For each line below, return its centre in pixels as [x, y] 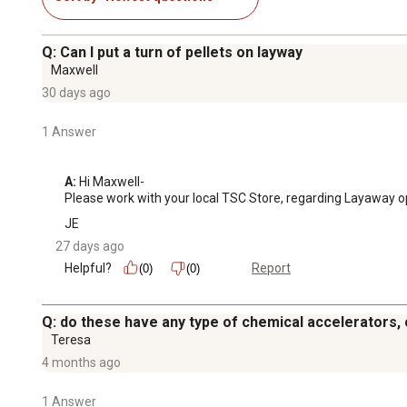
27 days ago [90, 246]
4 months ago [81, 362]
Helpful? [88, 268]
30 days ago [76, 92]
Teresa [71, 339]
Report [271, 268]
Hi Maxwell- [110, 181]
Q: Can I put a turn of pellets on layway [172, 52]
